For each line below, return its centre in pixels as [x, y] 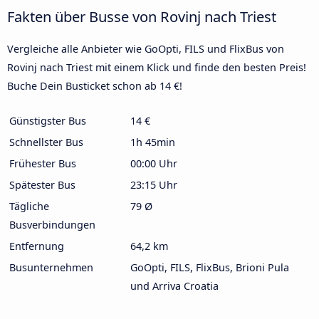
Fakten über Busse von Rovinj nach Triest [142, 16]
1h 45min [153, 142]
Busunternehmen [51, 267]
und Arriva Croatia [174, 286]
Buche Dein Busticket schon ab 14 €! [95, 85]
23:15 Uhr [154, 184]
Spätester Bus [42, 184]
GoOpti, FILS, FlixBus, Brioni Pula [210, 267]
